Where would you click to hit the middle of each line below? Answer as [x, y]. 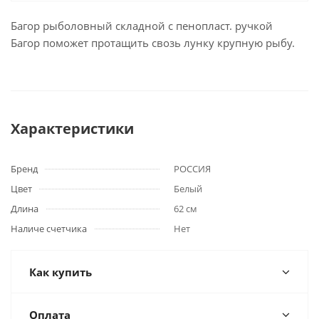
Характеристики [72, 129]
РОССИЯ [192, 169]
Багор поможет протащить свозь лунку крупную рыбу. [153, 43]
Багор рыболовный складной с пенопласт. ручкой [142, 26]
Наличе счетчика [49, 229]
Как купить [61, 272]
